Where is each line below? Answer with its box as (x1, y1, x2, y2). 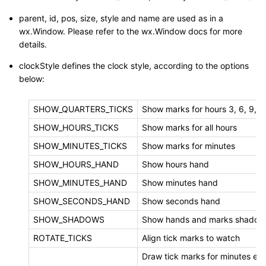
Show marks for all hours (142, 122, 237, 133)
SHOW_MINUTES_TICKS (33, 141, 127, 151)
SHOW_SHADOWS (33, 214, 104, 225)
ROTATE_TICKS (33, 233, 92, 243)
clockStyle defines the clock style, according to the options (19, 61, 249, 71)
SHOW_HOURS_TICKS (33, 122, 119, 133)
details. (19, 39, 47, 50)
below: (19, 74, 45, 84)
